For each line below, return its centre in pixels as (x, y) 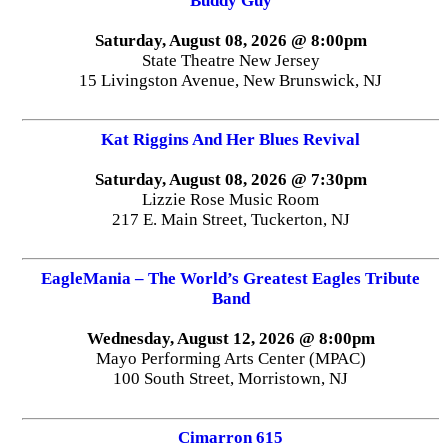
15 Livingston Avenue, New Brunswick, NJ (231, 80)
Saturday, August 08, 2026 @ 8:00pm (230, 40)
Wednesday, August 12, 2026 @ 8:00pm (230, 338)
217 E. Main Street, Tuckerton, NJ (230, 219)
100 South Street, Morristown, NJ (231, 378)
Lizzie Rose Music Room (231, 199)
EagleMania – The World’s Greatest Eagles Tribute (231, 278)
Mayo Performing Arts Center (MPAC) (230, 358)
